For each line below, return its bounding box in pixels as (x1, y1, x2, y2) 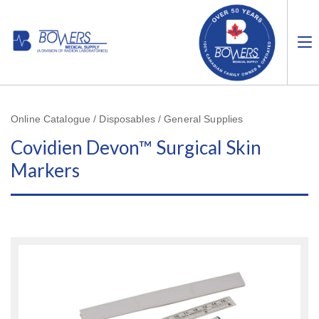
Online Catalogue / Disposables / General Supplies (11, 113, 244, 125)
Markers (11, 159, 80, 182)
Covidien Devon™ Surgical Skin (11, 136, 261, 159)
